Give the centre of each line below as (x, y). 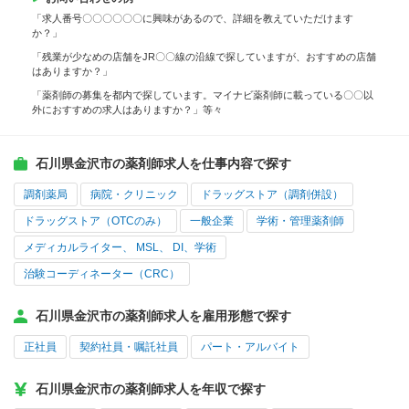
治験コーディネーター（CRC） (102, 274)
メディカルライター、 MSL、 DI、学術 (120, 248)
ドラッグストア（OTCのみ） (95, 221)
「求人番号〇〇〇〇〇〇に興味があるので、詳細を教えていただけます (193, 19)
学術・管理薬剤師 (300, 221)
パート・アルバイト (250, 347)
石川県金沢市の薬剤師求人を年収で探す (151, 389)
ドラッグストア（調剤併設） (272, 195)
